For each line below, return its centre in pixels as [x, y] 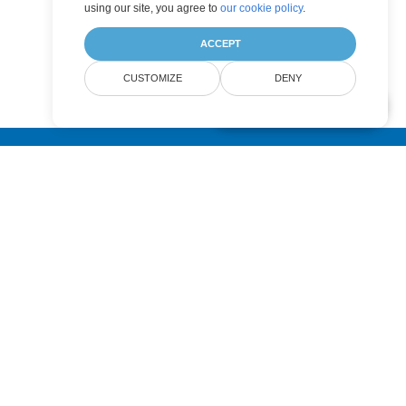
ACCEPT [220, 43]
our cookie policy [261, 8]
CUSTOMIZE [152, 78]
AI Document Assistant [297, 103]
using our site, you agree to [152, 8]
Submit [101, 195]
